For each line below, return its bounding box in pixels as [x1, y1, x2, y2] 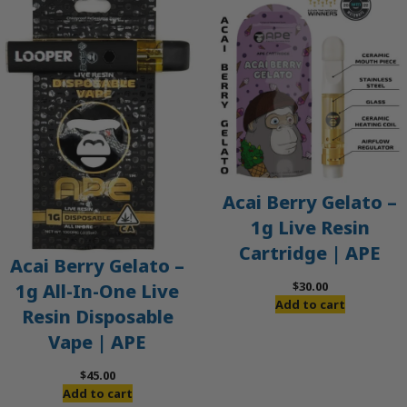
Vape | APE [48, 329, 146, 354]
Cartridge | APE [239, 241, 381, 266]
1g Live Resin [250, 215, 370, 241]
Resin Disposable [21, 303, 174, 329]
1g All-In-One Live [15, 278, 179, 303]
